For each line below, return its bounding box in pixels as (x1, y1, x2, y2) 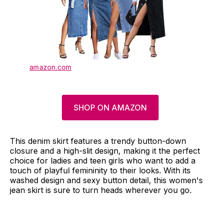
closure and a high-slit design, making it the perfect (10, 145, 200, 156)
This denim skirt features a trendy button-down (10, 136, 186, 146)
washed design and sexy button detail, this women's (10, 175, 203, 185)
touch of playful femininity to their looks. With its (10, 165, 191, 175)
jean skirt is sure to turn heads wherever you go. (10, 185, 192, 195)
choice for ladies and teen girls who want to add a (10, 155, 195, 165)
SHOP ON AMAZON (73, 102, 147, 112)
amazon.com (29, 62, 72, 71)
